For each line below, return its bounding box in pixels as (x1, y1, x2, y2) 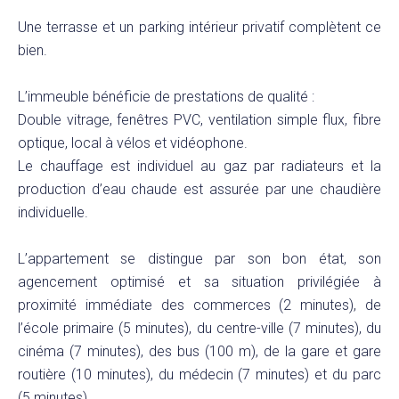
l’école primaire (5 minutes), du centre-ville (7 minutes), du (18, 320, 381, 337)
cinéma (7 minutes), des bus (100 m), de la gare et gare (18, 343, 381, 360)
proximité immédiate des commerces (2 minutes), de (18, 297, 381, 313)
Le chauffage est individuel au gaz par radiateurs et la (18, 158, 381, 175)
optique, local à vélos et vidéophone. (18, 134, 248, 151)
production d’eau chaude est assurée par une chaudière (18, 181, 381, 198)
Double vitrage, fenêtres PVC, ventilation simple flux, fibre (18, 111, 381, 128)
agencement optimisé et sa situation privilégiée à (18, 273, 381, 290)
